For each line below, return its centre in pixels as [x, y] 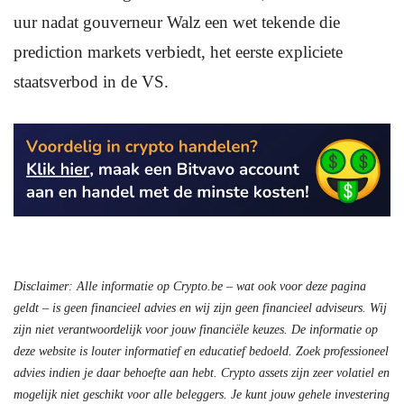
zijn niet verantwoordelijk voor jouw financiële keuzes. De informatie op [196, 330]
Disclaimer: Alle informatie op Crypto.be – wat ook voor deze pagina [190, 287]
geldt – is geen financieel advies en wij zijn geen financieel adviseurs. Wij [200, 308]
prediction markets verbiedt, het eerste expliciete [178, 52]
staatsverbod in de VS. [91, 82]
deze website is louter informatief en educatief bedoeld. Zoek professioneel [201, 352]
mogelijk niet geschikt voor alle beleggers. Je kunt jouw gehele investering [202, 395]
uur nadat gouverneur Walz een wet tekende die [177, 22]
